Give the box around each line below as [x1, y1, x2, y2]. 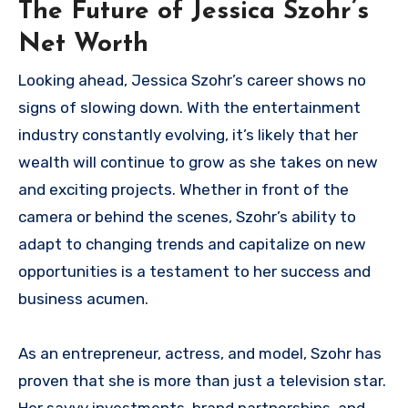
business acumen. [18, 290, 148, 309]
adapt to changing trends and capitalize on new [18, 235, 366, 254]
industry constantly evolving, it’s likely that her [18, 126, 358, 145]
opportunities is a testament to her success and [18, 262, 371, 281]
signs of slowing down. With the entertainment [18, 98, 361, 117]
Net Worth [18, 31, 148, 57]
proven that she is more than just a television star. [18, 372, 386, 391]
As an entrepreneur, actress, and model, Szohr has [18, 344, 382, 363]
